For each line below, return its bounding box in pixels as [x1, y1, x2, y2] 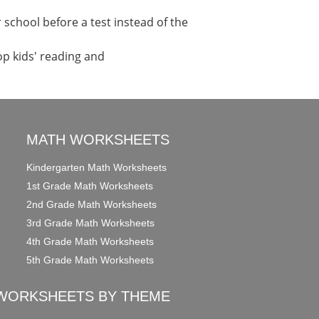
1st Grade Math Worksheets [26, 180, 154, 192]
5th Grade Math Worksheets [26, 254, 155, 266]
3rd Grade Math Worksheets [26, 217, 155, 229]
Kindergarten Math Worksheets [26, 162, 167, 173]
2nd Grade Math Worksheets [26, 199, 157, 210]
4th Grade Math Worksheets [26, 236, 155, 247]
